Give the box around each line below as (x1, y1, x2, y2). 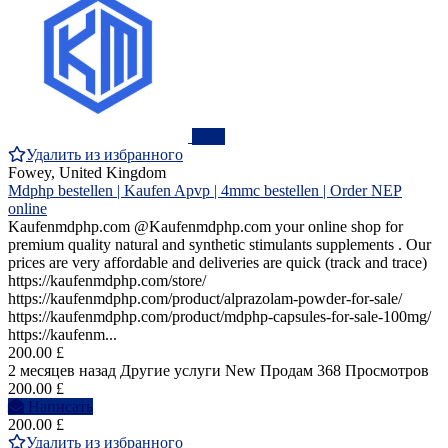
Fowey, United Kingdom (8, 164, 166, 182)
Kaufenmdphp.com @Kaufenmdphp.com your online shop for (8, 218, 403, 236)
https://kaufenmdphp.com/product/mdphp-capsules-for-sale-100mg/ (8, 308, 431, 326)
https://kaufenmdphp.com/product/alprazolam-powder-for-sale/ (8, 290, 402, 308)
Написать (28, 398, 93, 416)
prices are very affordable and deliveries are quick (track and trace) (8, 254, 427, 272)
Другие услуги (120, 362, 221, 380)
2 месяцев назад (8, 362, 116, 380)
